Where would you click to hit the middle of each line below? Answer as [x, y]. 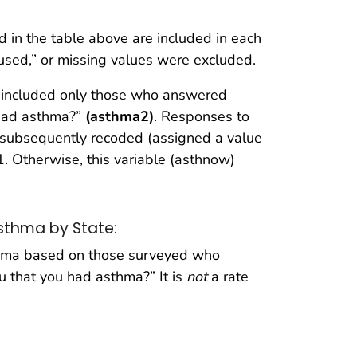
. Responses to [202, 116]
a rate [228, 277]
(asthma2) [120, 116]
